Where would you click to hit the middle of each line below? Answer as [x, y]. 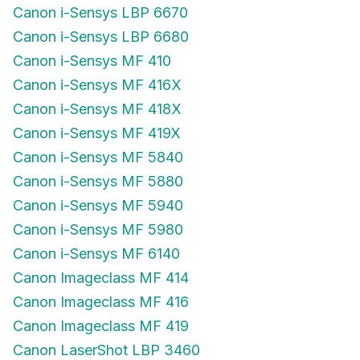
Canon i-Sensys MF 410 [92, 61]
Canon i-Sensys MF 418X [97, 109]
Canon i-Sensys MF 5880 [98, 181]
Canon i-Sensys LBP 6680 [101, 37]
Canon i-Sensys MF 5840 [98, 157]
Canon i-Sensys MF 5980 [98, 229]
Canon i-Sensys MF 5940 [98, 205]
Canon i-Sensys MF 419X [97, 133]
